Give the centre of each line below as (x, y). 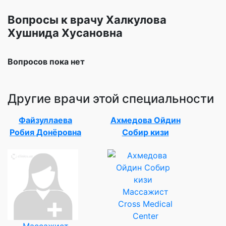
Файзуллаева (45, 120)
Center (145, 216)
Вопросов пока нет (46, 61)
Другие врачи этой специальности (111, 98)
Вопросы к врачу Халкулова (87, 19)
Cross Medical (145, 204)
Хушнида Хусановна (65, 33)
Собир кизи (145, 132)
